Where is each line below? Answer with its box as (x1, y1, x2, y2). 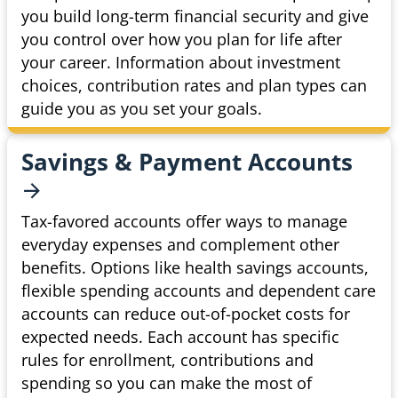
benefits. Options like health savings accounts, (21, 257, 369, 279)
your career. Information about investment (21, 52, 340, 74)
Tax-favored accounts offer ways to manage (21, 211, 347, 233)
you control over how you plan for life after (21, 28, 342, 51)
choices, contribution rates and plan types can (21, 75, 367, 97)
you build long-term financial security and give (21, 5, 369, 28)
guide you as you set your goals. (21, 98, 262, 120)
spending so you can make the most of (21, 372, 312, 394)
